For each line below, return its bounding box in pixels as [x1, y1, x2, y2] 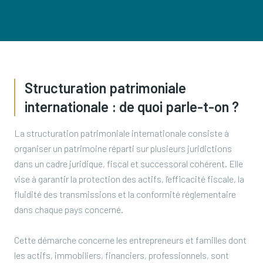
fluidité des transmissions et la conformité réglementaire [14, 188, 236, 200]
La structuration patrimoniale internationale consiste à [14, 127, 229, 139]
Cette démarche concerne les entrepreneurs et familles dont [14, 234, 247, 245]
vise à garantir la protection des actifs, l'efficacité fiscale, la [14, 173, 244, 184]
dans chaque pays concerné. [14, 204, 123, 215]
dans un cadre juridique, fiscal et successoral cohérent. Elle [14, 158, 243, 169]
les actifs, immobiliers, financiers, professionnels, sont [14, 249, 229, 261]
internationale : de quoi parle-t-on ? [25, 98, 239, 115]
